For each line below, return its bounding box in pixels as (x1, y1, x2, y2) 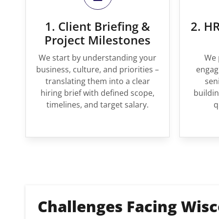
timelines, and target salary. (46, 99, 149, 110)
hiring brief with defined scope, (41, 88, 154, 98)
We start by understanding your (39, 52, 156, 63)
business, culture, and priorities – (36, 64, 159, 75)
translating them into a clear (45, 76, 150, 87)
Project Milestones (44, 32, 151, 48)
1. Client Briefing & (45, 18, 150, 34)
